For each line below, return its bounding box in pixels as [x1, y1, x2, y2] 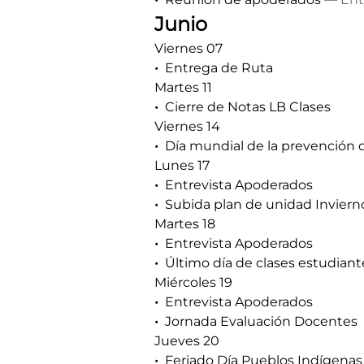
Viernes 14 [154, 119, 220, 134]
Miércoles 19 [154, 275, 232, 290]
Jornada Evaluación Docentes [165, 314, 357, 329]
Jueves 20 [154, 333, 219, 349]
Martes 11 [154, 80, 212, 95]
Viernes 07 [154, 41, 223, 56]
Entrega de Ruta [165, 60, 273, 76]
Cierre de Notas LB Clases [165, 99, 331, 115]
